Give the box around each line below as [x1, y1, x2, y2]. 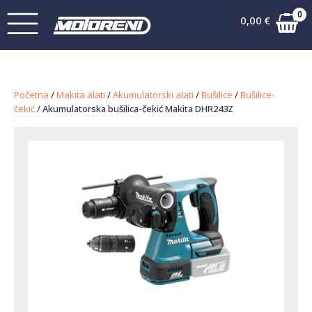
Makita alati [56, 88, 105, 101]
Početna [14, 88, 49, 101]
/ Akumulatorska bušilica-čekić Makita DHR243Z [35, 102, 233, 115]
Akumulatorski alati [113, 88, 194, 101]
